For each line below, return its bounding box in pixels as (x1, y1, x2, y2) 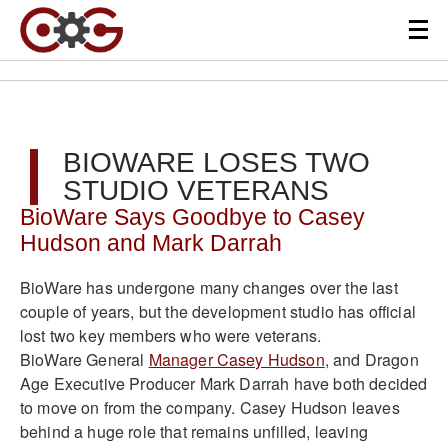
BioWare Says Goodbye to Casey (20, 205, 365, 230)
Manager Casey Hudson (148, 347, 325, 371)
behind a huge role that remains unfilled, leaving (20, 419, 368, 443)
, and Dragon (324, 347, 419, 371)
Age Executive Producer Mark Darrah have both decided (20, 371, 428, 395)
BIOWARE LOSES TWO (63, 147, 370, 178)
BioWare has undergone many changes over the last (20, 275, 398, 299)
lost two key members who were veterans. (20, 323, 322, 347)
